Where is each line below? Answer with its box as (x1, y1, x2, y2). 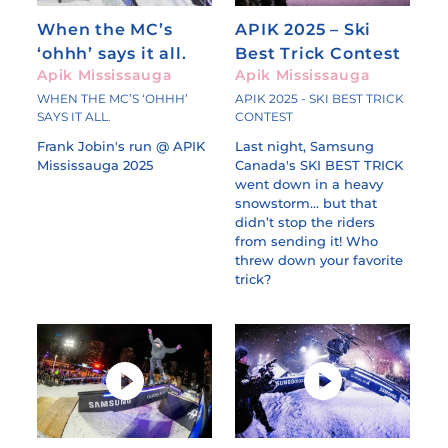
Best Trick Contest (235, 43, 401, 64)
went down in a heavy (235, 176, 384, 193)
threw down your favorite (235, 252, 404, 269)
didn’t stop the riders (235, 214, 376, 231)
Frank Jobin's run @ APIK (37, 138, 206, 155)
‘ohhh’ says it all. (37, 43, 187, 64)
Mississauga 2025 (37, 157, 154, 174)
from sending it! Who (235, 233, 379, 250)
